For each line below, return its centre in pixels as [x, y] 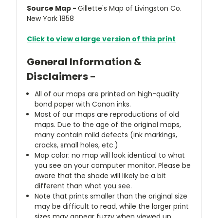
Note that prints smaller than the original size [111, 196]
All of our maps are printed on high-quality [107, 94]
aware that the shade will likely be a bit [100, 175]
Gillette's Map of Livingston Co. [130, 8]
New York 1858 [50, 18]
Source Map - [52, 8]
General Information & [84, 62]
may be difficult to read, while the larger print [112, 206]
